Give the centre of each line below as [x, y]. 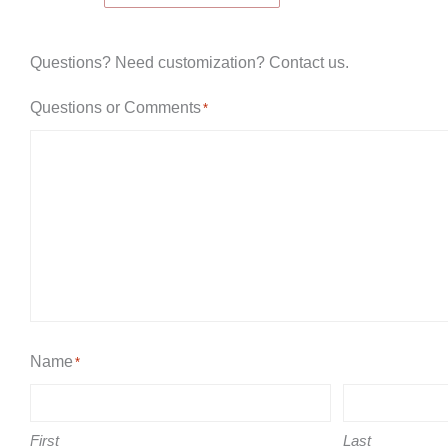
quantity [57, 52]
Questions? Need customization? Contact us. [189, 62]
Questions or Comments [115, 107]
